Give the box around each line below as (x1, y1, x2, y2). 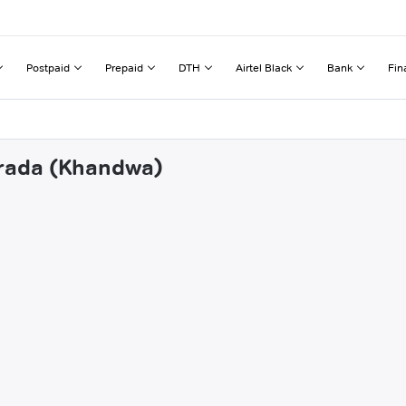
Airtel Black (236, 60, 292, 74)
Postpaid (26, 60, 70, 74)
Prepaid (105, 60, 143, 74)
